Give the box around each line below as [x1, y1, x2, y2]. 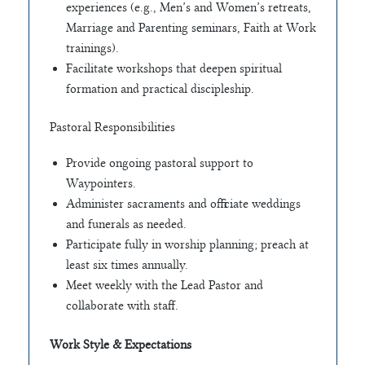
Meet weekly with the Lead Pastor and [65, 278, 263, 293]
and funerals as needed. [65, 217, 187, 232]
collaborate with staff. [65, 298, 178, 314]
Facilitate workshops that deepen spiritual [65, 60, 282, 76]
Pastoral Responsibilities [49, 120, 175, 135]
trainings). [65, 40, 119, 55]
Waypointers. [65, 176, 136, 191]
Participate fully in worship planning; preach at [65, 237, 309, 253]
